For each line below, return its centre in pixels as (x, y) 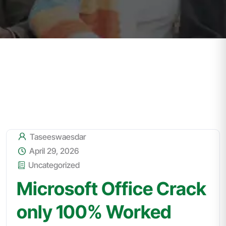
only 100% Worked (94, 212)
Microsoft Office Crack (111, 188)
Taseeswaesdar (57, 136)
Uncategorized (54, 165)
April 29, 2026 (53, 151)
